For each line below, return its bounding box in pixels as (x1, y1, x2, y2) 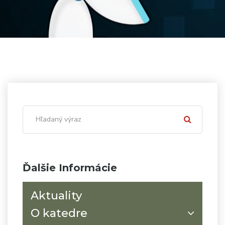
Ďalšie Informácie (23, 161, 117, 174)
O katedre (31, 206, 87, 220)
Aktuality (31, 188, 82, 202)
